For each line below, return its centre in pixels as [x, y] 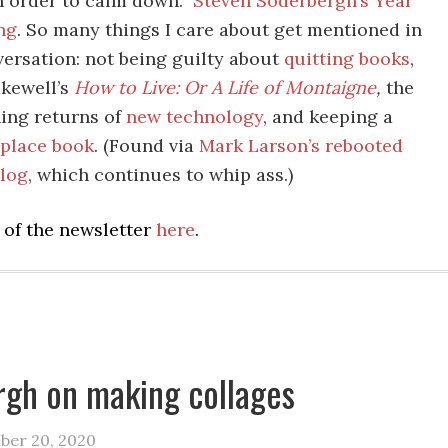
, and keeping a [328, 116]
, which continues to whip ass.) [160, 174]
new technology [194, 116]
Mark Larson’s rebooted [301, 145]
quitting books [347, 58]
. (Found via [146, 145]
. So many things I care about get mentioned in [219, 29]
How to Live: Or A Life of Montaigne [225, 87]
